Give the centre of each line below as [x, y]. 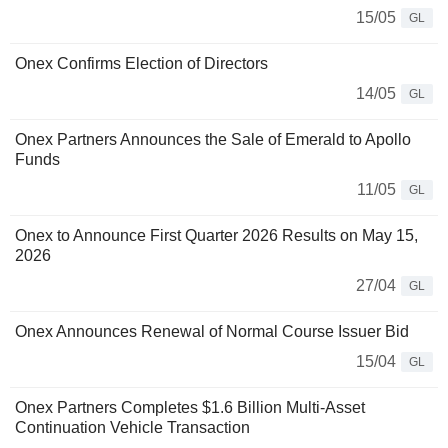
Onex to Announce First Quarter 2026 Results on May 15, [216, 236]
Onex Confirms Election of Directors [141, 64]
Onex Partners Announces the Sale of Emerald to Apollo [213, 140]
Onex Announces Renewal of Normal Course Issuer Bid [212, 332]
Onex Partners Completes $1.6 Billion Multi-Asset [190, 408]
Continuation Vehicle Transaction [132, 428]
